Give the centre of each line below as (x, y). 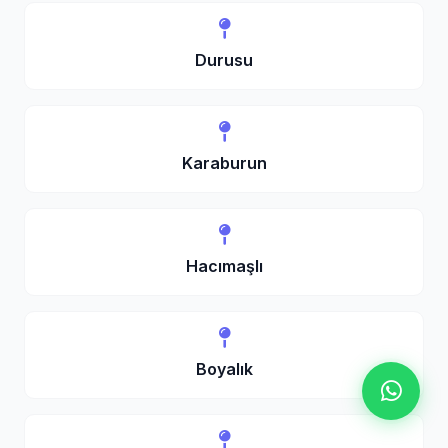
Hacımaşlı (224, 266)
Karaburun (224, 163)
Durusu (224, 60)
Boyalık (224, 369)
